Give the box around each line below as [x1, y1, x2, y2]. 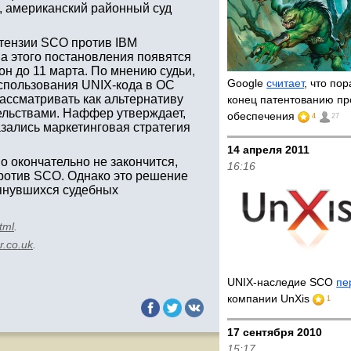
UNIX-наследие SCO [227, 276, 337, 288]
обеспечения [227, 110, 299, 122]
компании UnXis [227, 292, 313, 305]
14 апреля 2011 [227, 143, 310, 156]
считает [266, 77, 305, 89]
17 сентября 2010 [227, 326, 323, 338]
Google [227, 77, 267, 89]
